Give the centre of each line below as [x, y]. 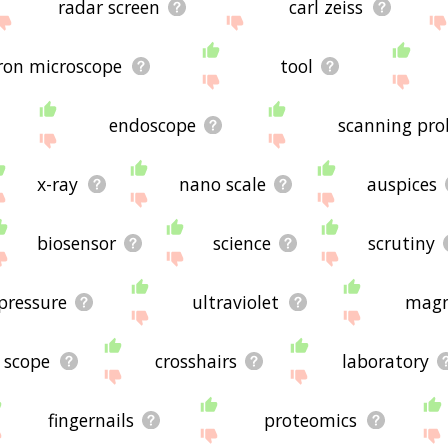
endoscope [152, 124]
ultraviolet [236, 301]
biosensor [77, 242]
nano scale [223, 183]
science [242, 242]
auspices [401, 183]
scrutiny [402, 242]
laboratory [385, 360]
